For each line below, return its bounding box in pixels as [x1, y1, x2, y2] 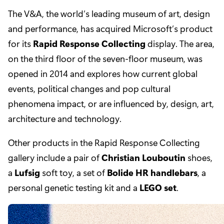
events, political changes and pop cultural [8, 82, 170, 95]
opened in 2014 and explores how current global [8, 67, 197, 80]
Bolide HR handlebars [107, 166, 197, 179]
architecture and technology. [8, 112, 121, 125]
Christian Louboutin [101, 151, 185, 164]
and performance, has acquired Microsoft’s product [8, 22, 212, 35]
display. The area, [145, 37, 214, 50]
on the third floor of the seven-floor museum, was [8, 52, 202, 65]
